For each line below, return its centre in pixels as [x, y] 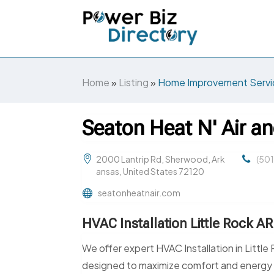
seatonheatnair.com [139, 193]
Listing [134, 83]
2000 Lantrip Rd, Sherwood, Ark [161, 159]
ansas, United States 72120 [150, 172]
